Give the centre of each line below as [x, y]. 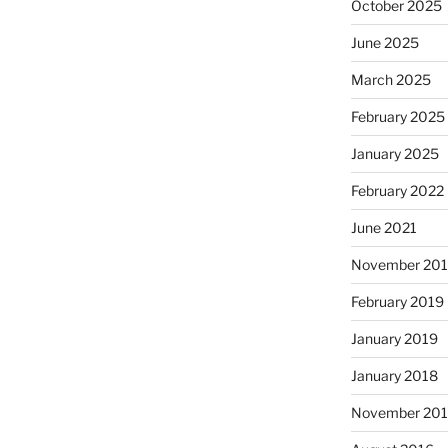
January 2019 [394, 338]
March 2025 [390, 79]
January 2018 [394, 375]
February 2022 [397, 190]
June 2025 [384, 42]
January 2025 [394, 153]
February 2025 [397, 116]
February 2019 [397, 301]
